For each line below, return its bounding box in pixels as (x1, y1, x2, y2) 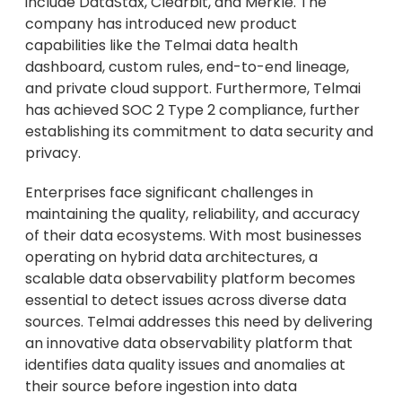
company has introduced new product (25, 13, 297, 35)
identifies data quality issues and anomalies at (25, 354, 345, 376)
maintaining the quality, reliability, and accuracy (25, 204, 360, 225)
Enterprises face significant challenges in (25, 182, 313, 204)
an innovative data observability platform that (25, 333, 353, 354)
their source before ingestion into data (25, 376, 297, 398)
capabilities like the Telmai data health (25, 35, 298, 57)
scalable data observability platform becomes (25, 268, 355, 290)
